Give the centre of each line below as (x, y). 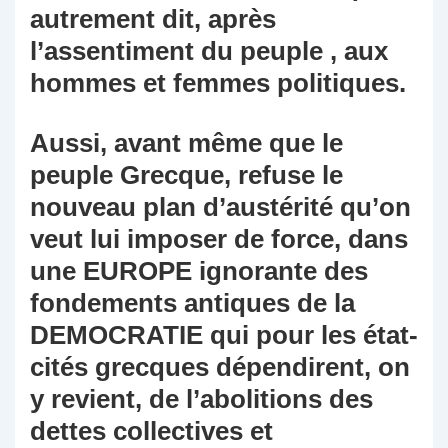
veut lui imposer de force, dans (219, 239)
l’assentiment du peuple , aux (209, 51)
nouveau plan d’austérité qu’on (220, 207)
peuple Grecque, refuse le (186, 175)
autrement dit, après (153, 19)
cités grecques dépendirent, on (220, 367)
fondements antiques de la (192, 303)
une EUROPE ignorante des (199, 271)
